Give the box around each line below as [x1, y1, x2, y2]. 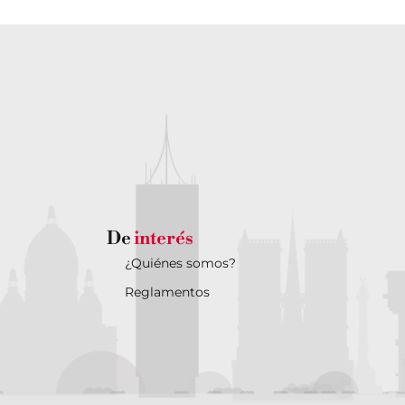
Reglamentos [124, 283, 210, 300]
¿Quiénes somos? [124, 254, 236, 271]
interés [133, 227, 193, 250]
